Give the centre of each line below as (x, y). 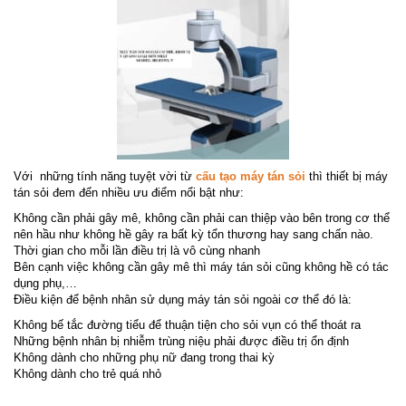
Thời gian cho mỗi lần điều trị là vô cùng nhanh (137, 250)
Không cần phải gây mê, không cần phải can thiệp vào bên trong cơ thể (202, 217)
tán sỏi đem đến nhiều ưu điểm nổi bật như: (129, 192)
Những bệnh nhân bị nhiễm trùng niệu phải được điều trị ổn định (181, 341)
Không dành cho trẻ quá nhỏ (87, 373)
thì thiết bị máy (347, 176)
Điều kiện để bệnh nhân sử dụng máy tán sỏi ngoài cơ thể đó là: (183, 299)
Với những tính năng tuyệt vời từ (105, 176)
